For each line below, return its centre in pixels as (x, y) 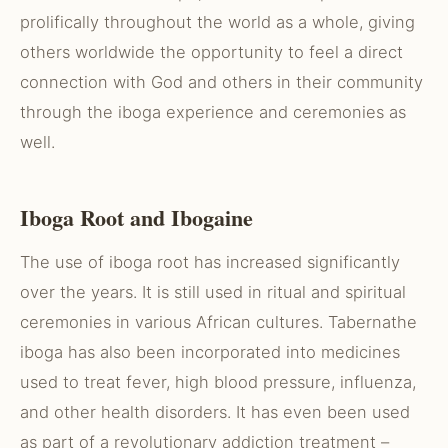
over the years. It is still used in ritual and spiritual (213, 292)
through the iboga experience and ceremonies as (213, 112)
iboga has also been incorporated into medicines (210, 352)
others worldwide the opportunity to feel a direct (211, 52)
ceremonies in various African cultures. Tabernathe (218, 322)
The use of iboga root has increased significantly (210, 262)
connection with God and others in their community (221, 82)
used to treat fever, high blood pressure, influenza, (218, 382)
